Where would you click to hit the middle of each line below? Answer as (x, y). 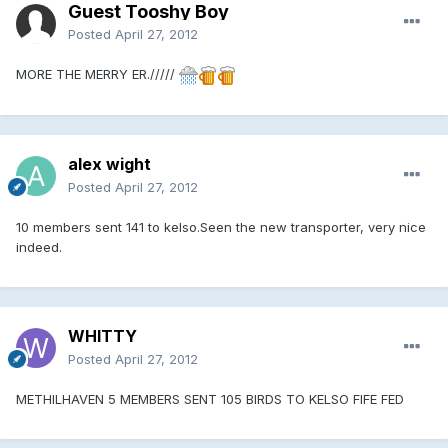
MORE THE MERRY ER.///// (97, 73)
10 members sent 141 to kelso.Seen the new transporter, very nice (221, 226)
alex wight (109, 163)
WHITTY (102, 335)
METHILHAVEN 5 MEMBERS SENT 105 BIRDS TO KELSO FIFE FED (210, 398)
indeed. (39, 246)
